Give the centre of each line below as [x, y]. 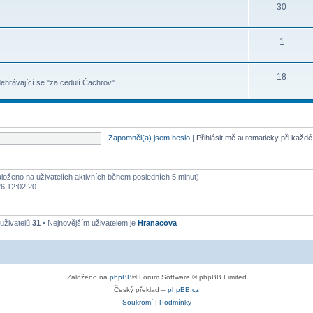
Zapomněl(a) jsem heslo [149, 137]
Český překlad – [141, 289]
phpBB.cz [183, 289]
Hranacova [157, 223]
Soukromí [137, 302]
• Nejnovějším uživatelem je [89, 223]
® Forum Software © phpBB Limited [189, 277]
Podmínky [175, 302]
